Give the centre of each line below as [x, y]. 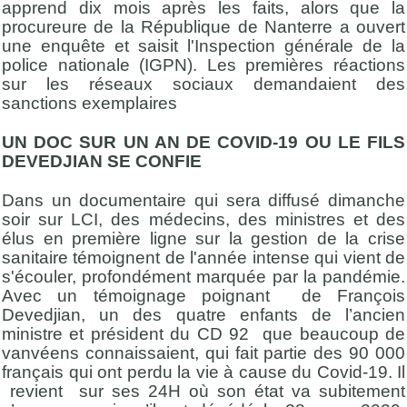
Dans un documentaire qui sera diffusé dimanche [203, 201]
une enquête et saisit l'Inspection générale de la [203, 45]
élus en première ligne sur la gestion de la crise [203, 239]
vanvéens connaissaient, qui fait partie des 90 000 [203, 353]
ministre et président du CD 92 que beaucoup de [203, 334]
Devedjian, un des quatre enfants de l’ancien [203, 315]
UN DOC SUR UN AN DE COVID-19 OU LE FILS [203, 143]
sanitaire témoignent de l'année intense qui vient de [203, 258]
